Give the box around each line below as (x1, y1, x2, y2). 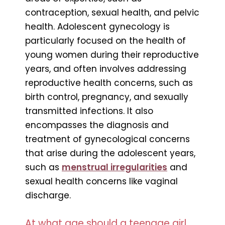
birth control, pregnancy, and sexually (25, 90, 188, 103)
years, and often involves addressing (25, 62, 186, 75)
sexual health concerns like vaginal (25, 175, 178, 187)
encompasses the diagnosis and (25, 119, 169, 131)
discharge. (25, 189, 71, 201)
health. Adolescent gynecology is (25, 20, 170, 33)
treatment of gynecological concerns (25, 133, 190, 145)
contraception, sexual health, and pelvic (25, 6, 199, 19)
